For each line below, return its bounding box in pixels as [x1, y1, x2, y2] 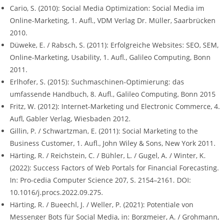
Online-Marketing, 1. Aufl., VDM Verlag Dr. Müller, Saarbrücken [10, 16, 216, 26]
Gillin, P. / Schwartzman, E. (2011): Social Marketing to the [10, 126, 198, 136]
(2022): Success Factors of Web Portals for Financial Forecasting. [10, 163, 219, 173]
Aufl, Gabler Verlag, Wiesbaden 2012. [10, 114, 131, 124]
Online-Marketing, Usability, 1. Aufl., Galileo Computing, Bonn [10, 53, 211, 62]
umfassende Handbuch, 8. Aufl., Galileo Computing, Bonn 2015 [10, 89, 216, 99]
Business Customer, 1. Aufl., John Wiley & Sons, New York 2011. [10, 138, 216, 148]
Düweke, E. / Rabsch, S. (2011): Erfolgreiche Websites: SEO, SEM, [10, 40, 219, 50]
